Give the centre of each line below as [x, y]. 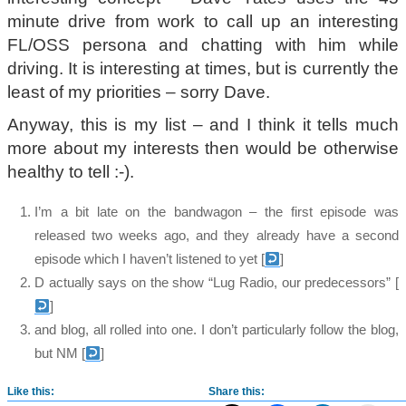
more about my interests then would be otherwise [203, 148]
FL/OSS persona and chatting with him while [203, 45]
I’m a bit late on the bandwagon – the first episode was [216, 212]
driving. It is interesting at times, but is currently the [203, 69]
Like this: [31, 391]
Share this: [237, 391]
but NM [56, 353]
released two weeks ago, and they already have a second [216, 236]
